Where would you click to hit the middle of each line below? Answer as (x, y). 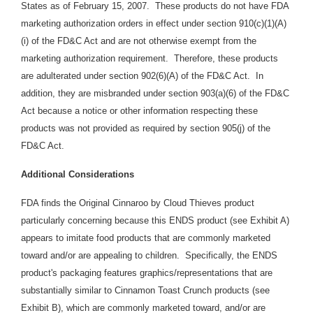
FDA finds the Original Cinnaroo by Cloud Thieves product (138, 203)
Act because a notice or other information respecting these (139, 111)
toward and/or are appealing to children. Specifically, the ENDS (149, 256)
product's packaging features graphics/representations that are (147, 273)
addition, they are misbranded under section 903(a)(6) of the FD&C (155, 94)
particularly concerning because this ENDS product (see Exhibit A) (155, 221)
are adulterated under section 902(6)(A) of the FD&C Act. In (142, 76)
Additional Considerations (78, 175)
